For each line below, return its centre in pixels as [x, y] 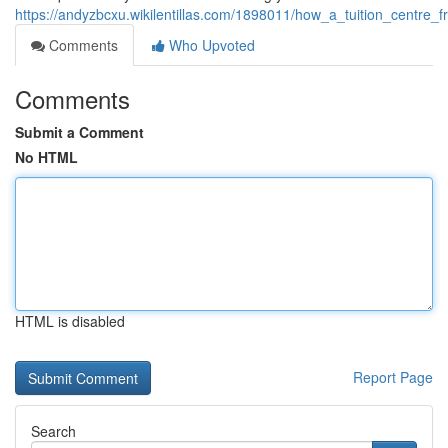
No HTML [46, 157]
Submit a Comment [79, 132]
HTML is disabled [70, 321]
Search [53, 431]
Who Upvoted [210, 45]
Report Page [393, 377]
